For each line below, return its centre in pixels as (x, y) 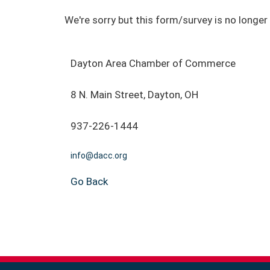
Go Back (89, 181)
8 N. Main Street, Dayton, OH (134, 94)
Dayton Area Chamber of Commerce (153, 63)
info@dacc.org (99, 155)
